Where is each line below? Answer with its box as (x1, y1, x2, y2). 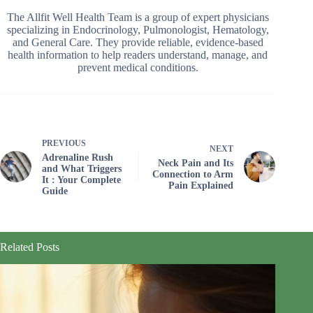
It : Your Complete (42, 174, 121, 185)
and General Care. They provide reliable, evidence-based (12, 36, 263, 48)
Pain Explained (168, 180, 234, 191)
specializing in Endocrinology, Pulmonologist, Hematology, (6, 23, 269, 36)
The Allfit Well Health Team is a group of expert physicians (6, 10, 269, 23)
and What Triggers (42, 163, 122, 174)
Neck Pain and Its (158, 157, 234, 168)
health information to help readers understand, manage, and (8, 48, 268, 61)
